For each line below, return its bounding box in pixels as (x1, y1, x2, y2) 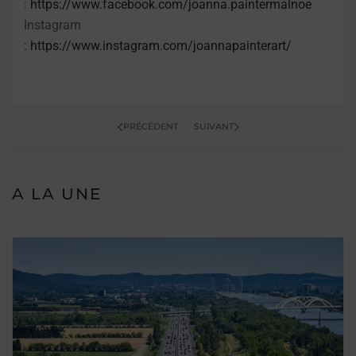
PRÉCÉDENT (122, 121, 178, 133)
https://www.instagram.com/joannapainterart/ (30, 38, 292, 54)
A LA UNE (12, 184, 102, 204)
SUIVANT (193, 121, 234, 133)
